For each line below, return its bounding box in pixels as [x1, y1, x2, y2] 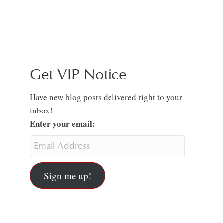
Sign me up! [43, 169, 91, 182]
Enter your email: [29, 117, 95, 130]
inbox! [29, 105, 53, 116]
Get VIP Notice [29, 65, 127, 84]
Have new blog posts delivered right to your [29, 91, 182, 103]
